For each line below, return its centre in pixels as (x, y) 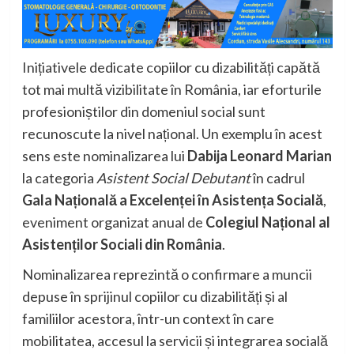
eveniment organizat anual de (113, 222)
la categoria (59, 178)
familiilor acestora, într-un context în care (148, 319)
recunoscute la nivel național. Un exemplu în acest (172, 134)
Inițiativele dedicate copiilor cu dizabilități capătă (171, 68)
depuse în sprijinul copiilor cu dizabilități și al (154, 297)
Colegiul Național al (267, 222)
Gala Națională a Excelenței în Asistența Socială (172, 200)
